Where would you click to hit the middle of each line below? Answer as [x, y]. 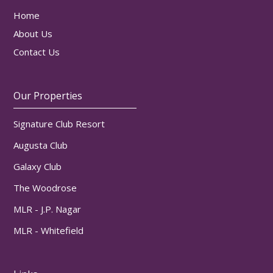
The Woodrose [45, 187]
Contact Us [37, 51]
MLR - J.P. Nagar [48, 209]
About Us [33, 33]
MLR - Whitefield [49, 230]
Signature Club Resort [59, 123]
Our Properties [48, 95]
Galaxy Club [38, 166]
